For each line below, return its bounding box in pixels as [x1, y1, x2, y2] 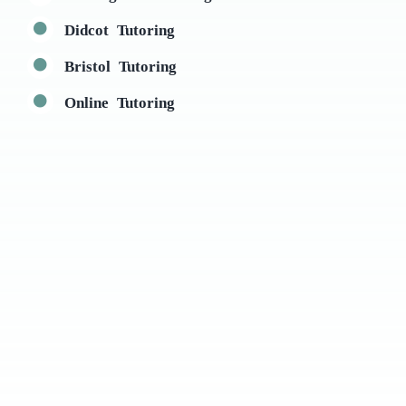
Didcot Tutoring [63, 20, 175, 36]
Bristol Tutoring [63, 56, 177, 72]
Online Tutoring [63, 92, 175, 109]
